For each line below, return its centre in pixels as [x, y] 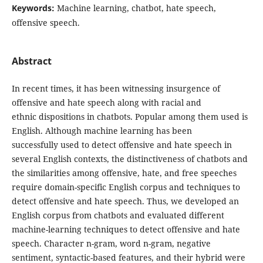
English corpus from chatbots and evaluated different [118, 215]
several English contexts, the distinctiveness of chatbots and [129, 159]
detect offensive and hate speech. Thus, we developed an [125, 201]
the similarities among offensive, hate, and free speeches [124, 173]
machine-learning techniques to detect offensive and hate [126, 229]
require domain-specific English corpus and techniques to [126, 187]
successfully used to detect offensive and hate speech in [122, 144]
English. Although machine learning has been [102, 130]
